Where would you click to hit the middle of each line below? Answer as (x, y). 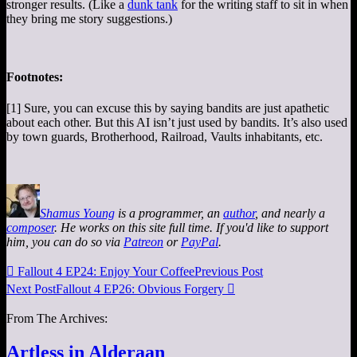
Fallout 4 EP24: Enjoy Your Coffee (106, 272)
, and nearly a (290, 214)
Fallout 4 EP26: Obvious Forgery (140, 289)
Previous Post (229, 272)
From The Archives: (57, 319)
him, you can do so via (65, 242)
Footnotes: (35, 76)
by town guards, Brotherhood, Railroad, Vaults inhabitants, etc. (165, 137)
